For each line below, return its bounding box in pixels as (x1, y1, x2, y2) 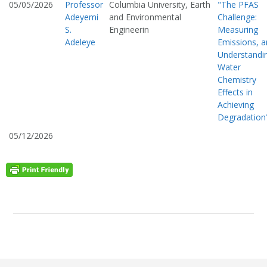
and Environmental (109, 11, 181, 23)
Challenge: (218, 11, 257, 23)
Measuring (218, 24, 258, 36)
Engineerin (109, 24, 149, 36)
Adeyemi (65, 11, 98, 23)
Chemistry (218, 74, 256, 86)
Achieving (218, 99, 254, 111)
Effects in (218, 86, 253, 98)
